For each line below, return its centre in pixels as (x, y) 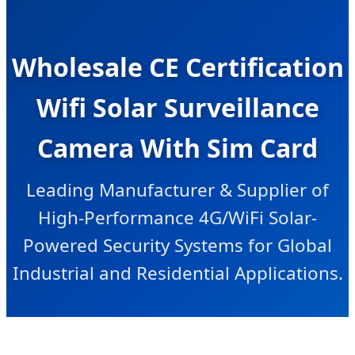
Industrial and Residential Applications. (177, 273)
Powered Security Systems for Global (177, 246)
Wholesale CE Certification (177, 67)
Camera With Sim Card (177, 148)
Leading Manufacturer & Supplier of (177, 190)
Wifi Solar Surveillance (177, 108)
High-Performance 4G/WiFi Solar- (177, 218)
